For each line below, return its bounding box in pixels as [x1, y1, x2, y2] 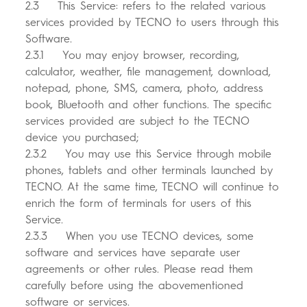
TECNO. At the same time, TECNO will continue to [25, 180, 280, 194]
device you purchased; [25, 131, 140, 145]
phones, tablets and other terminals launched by [25, 164, 273, 177]
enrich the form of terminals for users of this [25, 197, 252, 210]
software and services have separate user [25, 246, 241, 260]
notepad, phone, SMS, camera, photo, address [25, 82, 264, 95]
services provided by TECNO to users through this [25, 16, 280, 29]
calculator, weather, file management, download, [25, 65, 271, 79]
